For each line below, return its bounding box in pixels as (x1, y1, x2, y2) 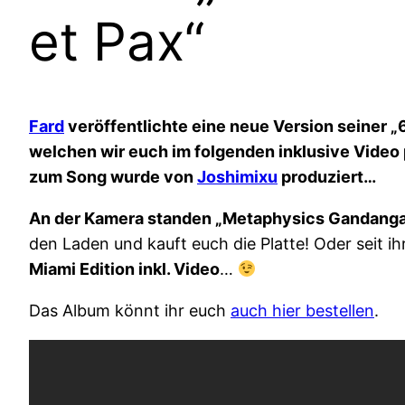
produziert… (278, 167, 376, 187)
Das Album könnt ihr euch (29, 301, 231, 321)
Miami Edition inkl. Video (29, 259, 220, 279)
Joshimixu (197, 167, 278, 187)
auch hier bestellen (231, 301, 374, 321)
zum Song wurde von (29, 167, 197, 187)
